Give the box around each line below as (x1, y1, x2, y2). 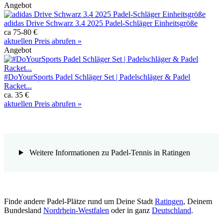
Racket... (4, 81, 32, 90)
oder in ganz (109, 206, 152, 215)
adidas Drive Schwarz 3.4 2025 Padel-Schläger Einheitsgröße (4, 18, 198, 27)
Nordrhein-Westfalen (43, 206, 109, 215)
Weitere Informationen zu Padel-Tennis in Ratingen (27, 148, 190, 157)
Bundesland (4, 206, 43, 215)
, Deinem (183, 197, 212, 206)
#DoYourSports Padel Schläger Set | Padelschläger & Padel (4, 72, 190, 81)
